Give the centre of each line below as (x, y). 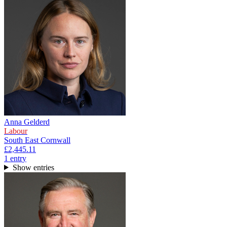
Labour (16, 131)
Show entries (33, 167)
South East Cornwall (37, 140)
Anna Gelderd (27, 122)
